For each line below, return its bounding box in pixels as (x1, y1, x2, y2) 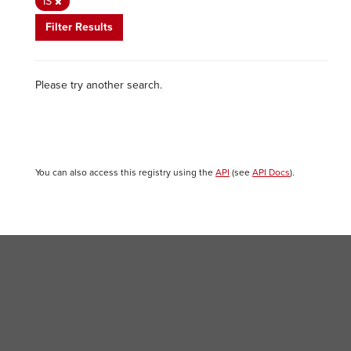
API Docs (252, 167, 290, 178)
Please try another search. (35, 78, 162, 92)
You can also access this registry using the (35, 167, 215, 178)
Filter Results (45, 20, 113, 34)
